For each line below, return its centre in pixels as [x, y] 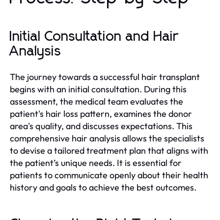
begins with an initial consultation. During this [98, 89]
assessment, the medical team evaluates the [96, 101]
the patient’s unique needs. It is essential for [96, 163]
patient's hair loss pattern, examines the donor [101, 113]
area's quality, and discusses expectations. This [101, 126]
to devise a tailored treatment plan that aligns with [109, 150]
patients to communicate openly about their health [109, 175]
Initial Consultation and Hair [94, 37]
